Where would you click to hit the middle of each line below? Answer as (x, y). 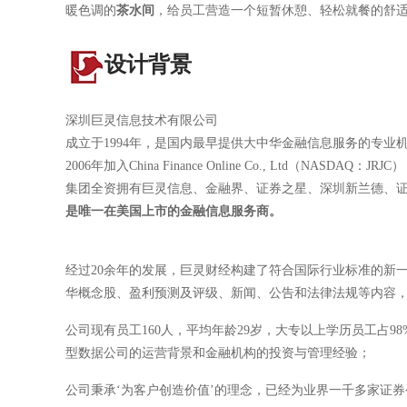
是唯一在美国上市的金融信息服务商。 (174, 211)
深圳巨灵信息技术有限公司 (142, 120)
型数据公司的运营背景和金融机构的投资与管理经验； (218, 353)
